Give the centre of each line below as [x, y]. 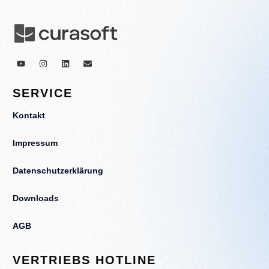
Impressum [35, 143]
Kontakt [29, 115]
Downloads [36, 198]
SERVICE [43, 93]
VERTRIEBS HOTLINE [85, 260]
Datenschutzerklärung [58, 170]
